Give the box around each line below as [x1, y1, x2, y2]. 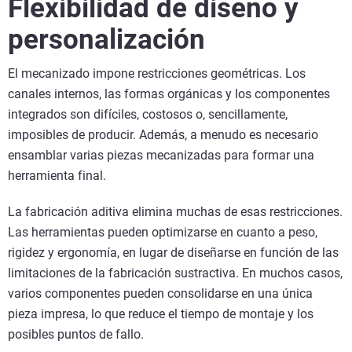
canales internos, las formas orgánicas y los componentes [8, 86, 330, 101]
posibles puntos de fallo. [8, 326, 144, 342]
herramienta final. [8, 167, 106, 183]
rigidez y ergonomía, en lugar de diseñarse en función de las [8, 244, 339, 260]
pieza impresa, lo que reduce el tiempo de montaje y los [8, 306, 313, 321]
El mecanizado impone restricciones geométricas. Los [8, 65, 306, 81]
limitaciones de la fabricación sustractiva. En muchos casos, [8, 265, 343, 280]
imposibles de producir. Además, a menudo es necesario [8, 126, 318, 142]
